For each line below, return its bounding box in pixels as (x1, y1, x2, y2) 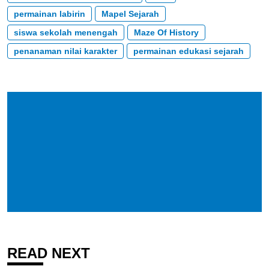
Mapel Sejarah (101, 9, 159, 19)
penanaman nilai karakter (14, 46, 117, 56)
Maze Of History (134, 28, 199, 38)
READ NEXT (7, 245, 90, 262)
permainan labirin (14, 9, 85, 19)
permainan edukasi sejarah (133, 46, 244, 56)
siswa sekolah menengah (14, 28, 118, 38)
